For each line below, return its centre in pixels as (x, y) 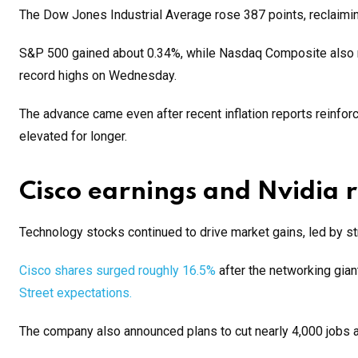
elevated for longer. (73, 136)
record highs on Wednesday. (98, 75)
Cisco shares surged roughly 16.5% (117, 270)
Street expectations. (76, 292)
